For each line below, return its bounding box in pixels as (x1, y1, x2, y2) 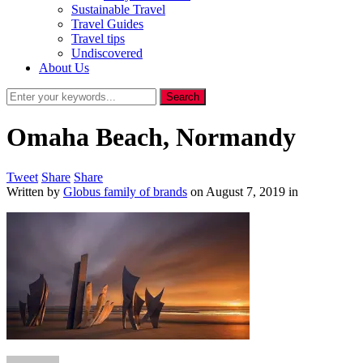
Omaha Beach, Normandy (6, 122, 296, 152)
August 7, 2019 (206, 184, 285, 199)
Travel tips (71, 32, 125, 45)
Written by (6, 184, 63, 199)
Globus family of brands (63, 184, 187, 199)
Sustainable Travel (71, 2, 165, 16)
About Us (39, 61, 89, 75)
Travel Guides (71, 17, 143, 31)
